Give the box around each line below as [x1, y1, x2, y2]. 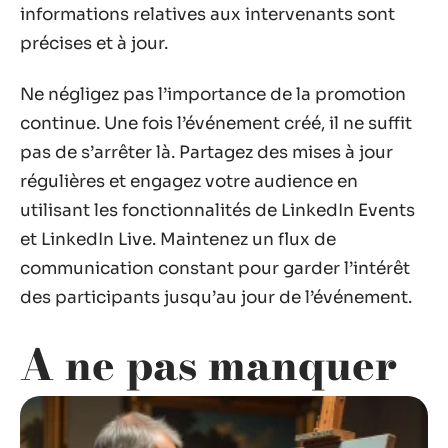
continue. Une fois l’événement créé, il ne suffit [20, 113, 412, 135]
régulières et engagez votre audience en [20, 171, 358, 193]
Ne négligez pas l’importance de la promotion [20, 84, 406, 106]
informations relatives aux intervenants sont [20, 3, 395, 25]
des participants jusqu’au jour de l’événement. [20, 287, 412, 309]
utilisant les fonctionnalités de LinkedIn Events [20, 200, 415, 222]
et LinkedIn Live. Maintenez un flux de [20, 229, 336, 251]
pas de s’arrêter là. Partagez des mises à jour [20, 142, 393, 164]
